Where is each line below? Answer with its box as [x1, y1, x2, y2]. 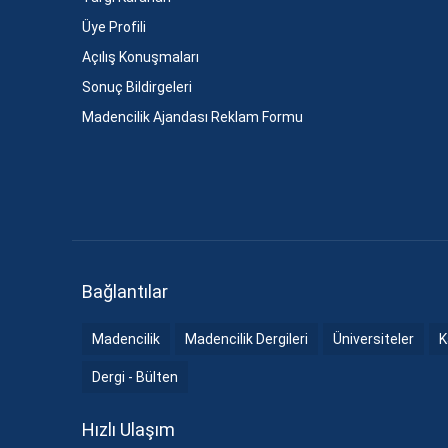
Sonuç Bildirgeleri [82, 79, 192, 95]
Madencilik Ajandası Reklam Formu [82, 109, 303, 125]
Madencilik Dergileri [185, 331, 308, 347]
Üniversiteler [333, 331, 414, 347]
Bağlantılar [82, 281, 168, 302]
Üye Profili [82, 19, 146, 35]
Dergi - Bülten [92, 369, 178, 385]
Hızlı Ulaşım [82, 419, 175, 440]
